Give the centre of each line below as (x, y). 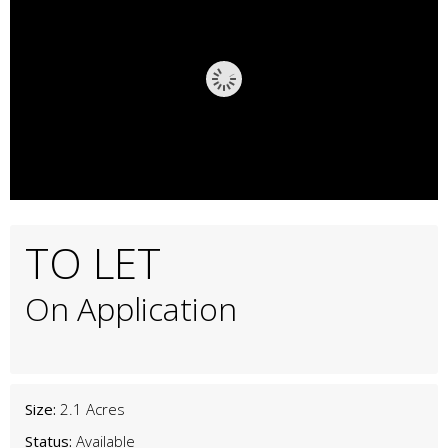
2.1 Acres (92, 408)
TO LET (93, 262)
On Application (131, 308)
